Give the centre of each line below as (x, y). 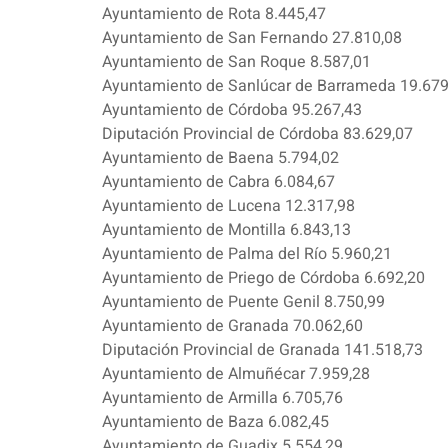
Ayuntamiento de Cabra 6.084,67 (218, 182)
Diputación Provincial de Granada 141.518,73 (262, 350)
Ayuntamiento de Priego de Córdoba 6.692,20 (263, 278)
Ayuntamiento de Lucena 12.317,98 (228, 206)
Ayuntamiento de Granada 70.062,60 (232, 326)
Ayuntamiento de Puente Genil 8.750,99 (243, 302)
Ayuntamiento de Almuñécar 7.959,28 (236, 374)
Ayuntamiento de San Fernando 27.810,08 (252, 38)
